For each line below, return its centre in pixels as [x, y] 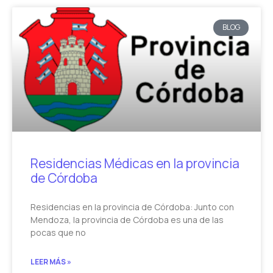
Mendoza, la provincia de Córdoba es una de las [127, 220]
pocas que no [58, 233]
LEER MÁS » [51, 262]
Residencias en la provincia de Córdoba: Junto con [132, 207]
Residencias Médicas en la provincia [135, 164]
